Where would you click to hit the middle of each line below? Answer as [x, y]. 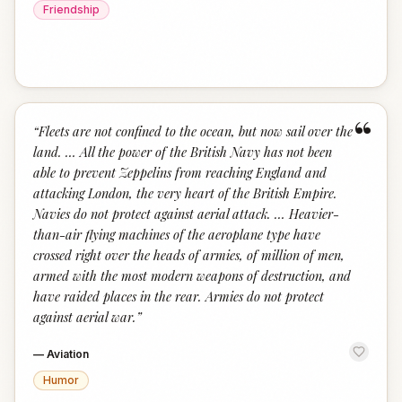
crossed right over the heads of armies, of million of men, [189, 255]
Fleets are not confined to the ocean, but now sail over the [196, 131]
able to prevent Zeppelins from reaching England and [180, 172]
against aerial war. [85, 317]
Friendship [71, 9]
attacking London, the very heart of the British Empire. [185, 193]
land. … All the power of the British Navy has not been [183, 152]
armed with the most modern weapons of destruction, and [192, 275]
